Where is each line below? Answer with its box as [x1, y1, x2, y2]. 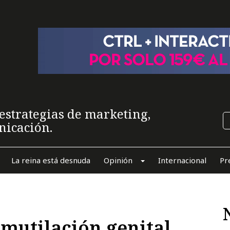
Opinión [103, 155, 132, 165]
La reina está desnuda [11, 155, 90, 165]
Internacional [158, 155, 206, 165]
